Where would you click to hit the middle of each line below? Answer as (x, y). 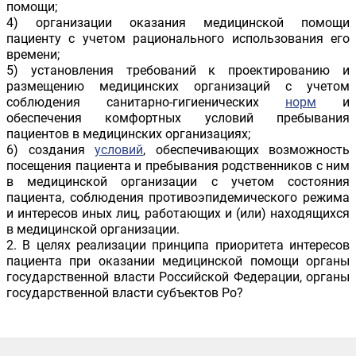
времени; (33, 55)
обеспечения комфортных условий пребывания (178, 118)
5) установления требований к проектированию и (178, 71)
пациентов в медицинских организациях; (128, 134)
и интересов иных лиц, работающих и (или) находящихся (178, 214)
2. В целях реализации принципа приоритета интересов (178, 246)
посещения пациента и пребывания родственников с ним (178, 166)
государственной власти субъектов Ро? (125, 293)
